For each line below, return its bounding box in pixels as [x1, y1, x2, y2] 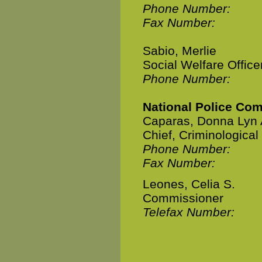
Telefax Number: [143, 205, 235, 219]
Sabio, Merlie [143, 44, 216, 57]
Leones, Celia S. [143, 177, 235, 191]
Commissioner [143, 191, 223, 205]
